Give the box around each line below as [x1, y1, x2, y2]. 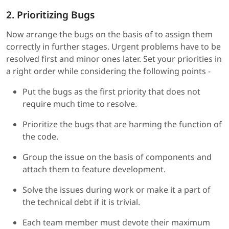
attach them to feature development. [22, 163, 166, 175]
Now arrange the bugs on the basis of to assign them [6, 28, 213, 40]
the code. [22, 130, 58, 142]
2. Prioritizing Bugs [6, 8, 95, 21]
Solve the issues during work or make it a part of [22, 184, 211, 195]
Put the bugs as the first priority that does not [22, 85, 200, 97]
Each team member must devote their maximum [22, 216, 210, 228]
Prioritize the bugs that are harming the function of [22, 118, 222, 130]
